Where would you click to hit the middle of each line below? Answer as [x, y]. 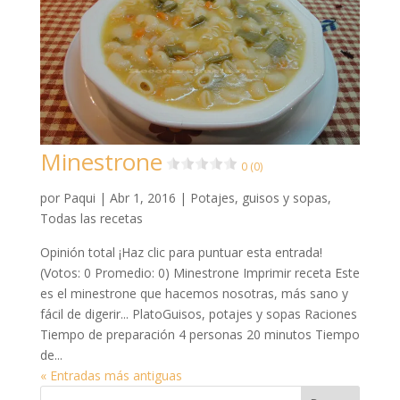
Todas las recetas [91, 218]
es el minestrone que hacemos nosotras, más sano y [194, 293]
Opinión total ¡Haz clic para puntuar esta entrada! [181, 252]
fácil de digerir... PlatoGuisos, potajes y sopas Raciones [198, 313]
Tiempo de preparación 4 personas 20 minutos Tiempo [200, 334]
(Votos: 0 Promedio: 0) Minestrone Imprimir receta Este [200, 272]
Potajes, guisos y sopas [258, 197]
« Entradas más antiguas [111, 375]
